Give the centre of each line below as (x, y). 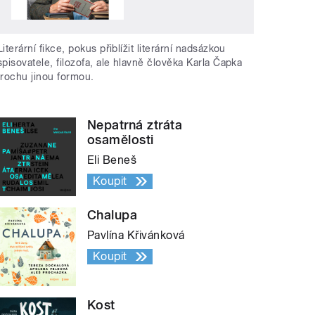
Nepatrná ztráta (135, 124)
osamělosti (121, 139)
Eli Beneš (112, 160)
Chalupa (112, 214)
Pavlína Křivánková (136, 235)
